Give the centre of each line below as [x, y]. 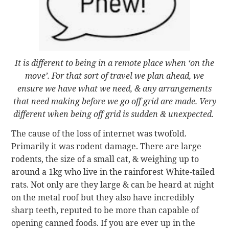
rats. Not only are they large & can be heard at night [113, 185]
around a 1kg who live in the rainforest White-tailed [113, 172]
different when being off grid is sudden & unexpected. [114, 114]
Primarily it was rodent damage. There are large [107, 146]
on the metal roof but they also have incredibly [103, 198]
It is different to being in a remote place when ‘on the [114, 63]
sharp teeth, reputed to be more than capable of [105, 210]
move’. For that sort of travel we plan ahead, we [114, 76]
